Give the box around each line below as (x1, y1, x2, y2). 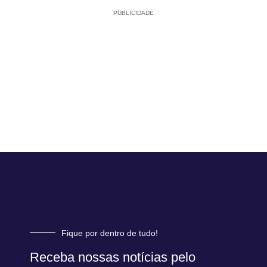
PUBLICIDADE (113, 9, 154, 16)
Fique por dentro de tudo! (61, 228, 158, 238)
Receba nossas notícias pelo (30, 249, 195, 265)
